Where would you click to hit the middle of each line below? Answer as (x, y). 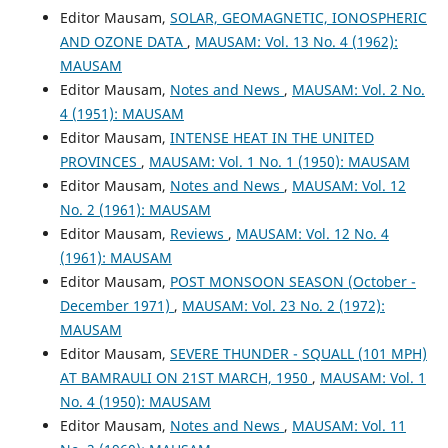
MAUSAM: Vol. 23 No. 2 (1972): (283, 305)
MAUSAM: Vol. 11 (348, 425)
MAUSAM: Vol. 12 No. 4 (312, 233)
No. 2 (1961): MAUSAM (135, 209)
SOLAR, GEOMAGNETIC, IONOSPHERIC (298, 17)
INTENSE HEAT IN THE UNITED (271, 137)
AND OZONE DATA (123, 41)
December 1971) (116, 305)
